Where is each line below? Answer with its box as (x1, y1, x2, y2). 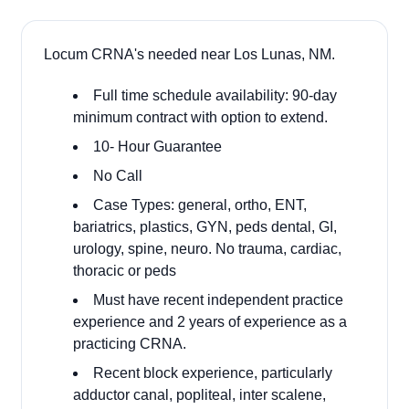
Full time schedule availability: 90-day (93, 88, 337, 103)
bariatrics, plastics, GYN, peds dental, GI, (73, 219, 337, 235)
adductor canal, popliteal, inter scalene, (73, 387, 326, 403)
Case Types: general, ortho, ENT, (93, 197, 307, 213)
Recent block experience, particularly (93, 365, 332, 381)
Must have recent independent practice (93, 292, 343, 308)
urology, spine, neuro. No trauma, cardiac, (73, 241, 341, 257)
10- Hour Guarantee (93, 139, 222, 154)
